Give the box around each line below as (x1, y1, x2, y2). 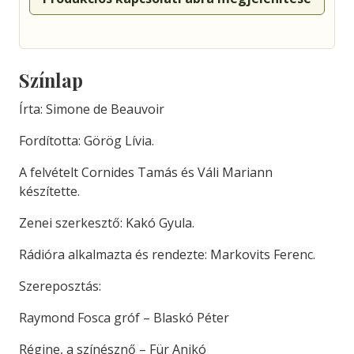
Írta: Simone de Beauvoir (19, 100, 164, 119)
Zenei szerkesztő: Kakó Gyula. (19, 214, 194, 232)
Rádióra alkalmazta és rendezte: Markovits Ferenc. (19, 246, 315, 264)
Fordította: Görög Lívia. (19, 132, 154, 150)
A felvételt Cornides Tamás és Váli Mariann (19, 164, 273, 182)
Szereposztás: (19, 277, 101, 296)
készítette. (19, 183, 80, 201)
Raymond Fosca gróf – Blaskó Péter (19, 309, 229, 327)
